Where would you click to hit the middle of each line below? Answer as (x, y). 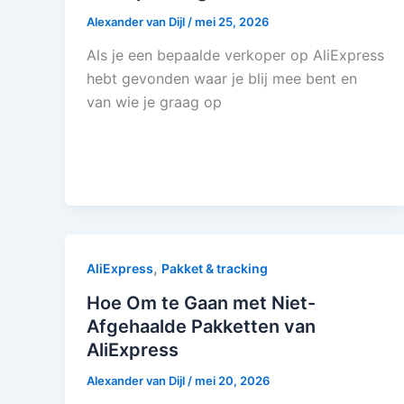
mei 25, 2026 (232, 21)
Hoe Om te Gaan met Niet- (201, 303)
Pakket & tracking (215, 269)
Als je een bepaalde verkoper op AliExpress (235, 55)
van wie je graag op (154, 102)
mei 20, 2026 (232, 381)
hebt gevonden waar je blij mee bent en (222, 79)
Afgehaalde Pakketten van (201, 327)
